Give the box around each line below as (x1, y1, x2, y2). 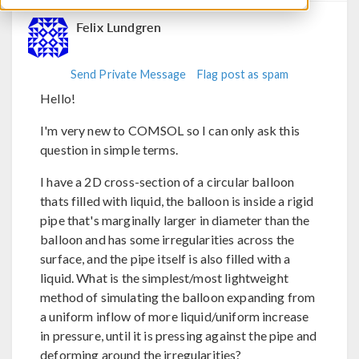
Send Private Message (70, 67, 187, 81)
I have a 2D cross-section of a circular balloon (40, 173, 295, 189)
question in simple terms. (40, 141, 178, 157)
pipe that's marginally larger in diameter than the (40, 212, 310, 228)
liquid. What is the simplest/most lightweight (40, 269, 288, 285)
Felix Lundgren (76, 18, 162, 36)
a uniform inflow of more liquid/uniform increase (40, 308, 309, 324)
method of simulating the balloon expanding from (40, 288, 316, 305)
